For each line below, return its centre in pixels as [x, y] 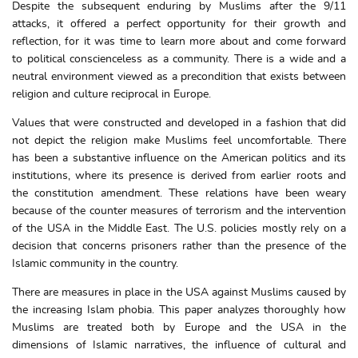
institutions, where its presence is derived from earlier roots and [179, 176]
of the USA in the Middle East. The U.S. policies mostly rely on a [179, 229]
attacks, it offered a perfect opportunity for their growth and [179, 24]
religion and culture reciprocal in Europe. [111, 94]
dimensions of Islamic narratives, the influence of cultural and [179, 345]
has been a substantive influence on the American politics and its [179, 158]
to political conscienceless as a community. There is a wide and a [179, 59]
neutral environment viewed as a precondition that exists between [179, 77]
